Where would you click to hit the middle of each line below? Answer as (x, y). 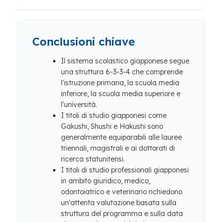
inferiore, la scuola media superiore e (121, 94)
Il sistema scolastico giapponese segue (125, 61)
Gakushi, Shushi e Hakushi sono (112, 126)
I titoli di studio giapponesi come (114, 115)
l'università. (79, 105)
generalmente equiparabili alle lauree (121, 137)
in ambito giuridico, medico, (106, 181)
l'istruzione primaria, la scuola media (120, 83)
